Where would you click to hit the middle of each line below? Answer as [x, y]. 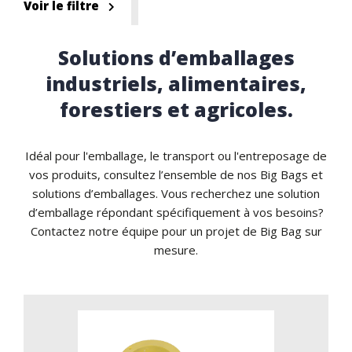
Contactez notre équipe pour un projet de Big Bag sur [176, 231]
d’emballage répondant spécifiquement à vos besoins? [176, 212]
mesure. [176, 249]
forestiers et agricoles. [176, 109]
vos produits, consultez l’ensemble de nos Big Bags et [176, 174]
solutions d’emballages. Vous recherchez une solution [176, 193]
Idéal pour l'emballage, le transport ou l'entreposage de [176, 155]
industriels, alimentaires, [176, 83]
